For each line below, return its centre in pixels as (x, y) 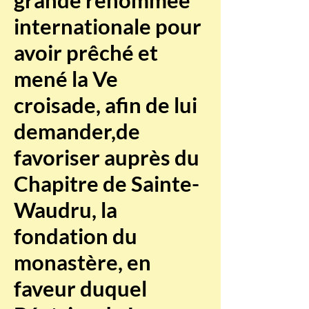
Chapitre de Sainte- (107, 183)
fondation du (76, 236)
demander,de (77, 131)
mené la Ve (66, 79)
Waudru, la (66, 210)
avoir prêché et (86, 52)
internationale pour (108, 26)
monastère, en (82, 262)
